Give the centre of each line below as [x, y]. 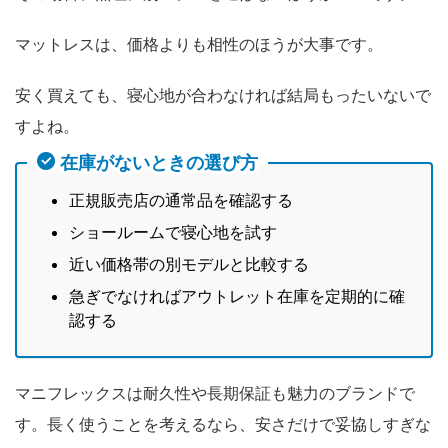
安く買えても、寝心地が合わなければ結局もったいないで [223, 94]
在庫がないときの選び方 [159, 163]
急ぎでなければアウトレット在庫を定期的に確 [237, 295]
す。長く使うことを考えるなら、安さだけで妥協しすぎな [223, 423]
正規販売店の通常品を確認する [181, 199]
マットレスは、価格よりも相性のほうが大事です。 [199, 43]
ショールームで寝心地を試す [173, 231]
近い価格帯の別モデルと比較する [189, 263]
